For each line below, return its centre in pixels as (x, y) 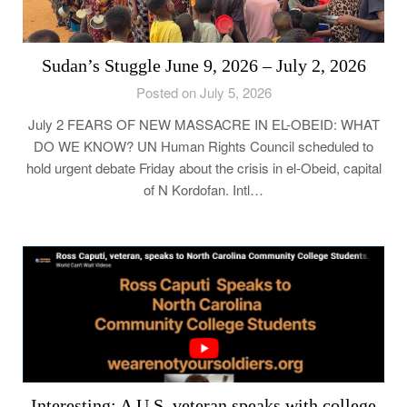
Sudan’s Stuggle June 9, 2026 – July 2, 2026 (203, 66)
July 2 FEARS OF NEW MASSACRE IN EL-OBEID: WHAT (203, 124)
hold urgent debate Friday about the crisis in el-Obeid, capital (203, 168)
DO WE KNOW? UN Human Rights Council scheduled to (203, 146)
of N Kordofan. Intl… (203, 190)
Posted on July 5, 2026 (203, 93)
